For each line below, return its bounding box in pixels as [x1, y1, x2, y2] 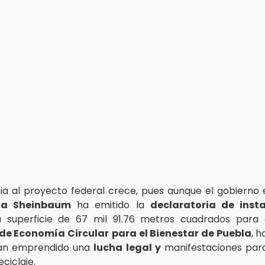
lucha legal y [93, 240, 161, 254]
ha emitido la [71, 198, 150, 212]
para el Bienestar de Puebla [111, 226, 251, 240]
